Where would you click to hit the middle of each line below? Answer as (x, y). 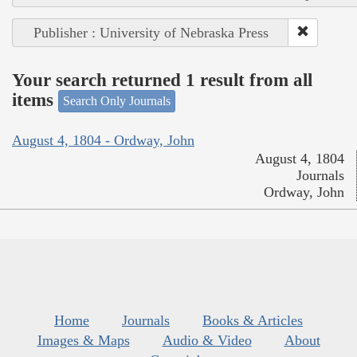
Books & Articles (253, 320)
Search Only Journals (117, 101)
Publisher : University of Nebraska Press (151, 33)
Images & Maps (83, 340)
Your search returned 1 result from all (162, 80)
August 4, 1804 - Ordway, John (103, 140)
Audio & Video (207, 340)
